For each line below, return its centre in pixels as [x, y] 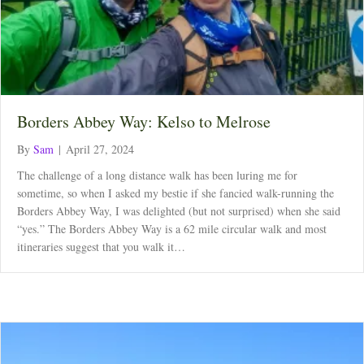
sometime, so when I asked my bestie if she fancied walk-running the [175, 193]
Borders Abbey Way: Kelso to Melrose [144, 121]
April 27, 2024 [100, 149]
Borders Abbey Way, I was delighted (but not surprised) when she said [179, 210]
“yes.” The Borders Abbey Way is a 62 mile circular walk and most [172, 228]
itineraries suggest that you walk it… [101, 246]
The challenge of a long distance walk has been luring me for [157, 175]
